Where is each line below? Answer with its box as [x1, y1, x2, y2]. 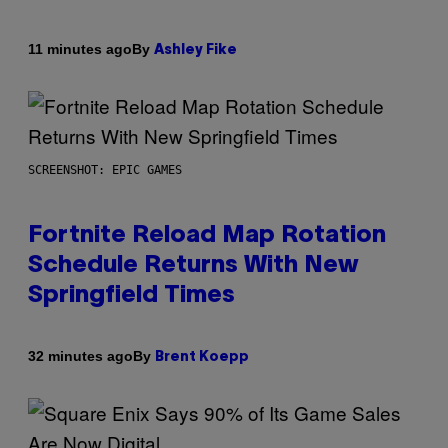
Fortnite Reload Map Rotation [28, 224, 386, 247]
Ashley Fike [154, 43, 237, 57]
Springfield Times [28, 284, 235, 307]
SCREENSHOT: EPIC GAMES [28, 162, 182, 177]
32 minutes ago [28, 348, 133, 365]
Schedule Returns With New [28, 254, 359, 277]
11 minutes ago [28, 41, 132, 58]
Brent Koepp [155, 350, 249, 364]
